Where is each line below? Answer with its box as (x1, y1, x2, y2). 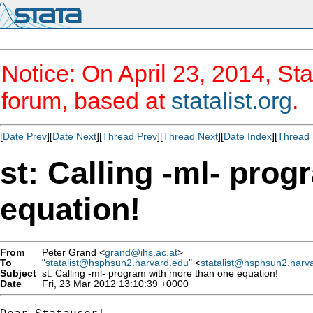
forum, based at (1, 87, 171, 114)
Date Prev (3, 131, 47, 142)
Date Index (224, 131, 272, 142)
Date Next (52, 131, 96, 142)
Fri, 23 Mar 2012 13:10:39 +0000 (36, 278, 189, 289)
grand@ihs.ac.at (105, 247, 177, 258)
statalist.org (171, 87, 292, 114)
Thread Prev (102, 131, 157, 142)
